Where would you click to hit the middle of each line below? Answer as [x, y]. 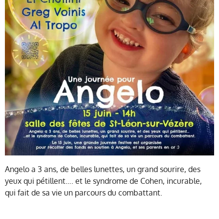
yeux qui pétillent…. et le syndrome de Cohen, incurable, [103, 181]
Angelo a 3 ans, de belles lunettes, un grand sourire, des [103, 169]
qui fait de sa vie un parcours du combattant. [84, 193]
